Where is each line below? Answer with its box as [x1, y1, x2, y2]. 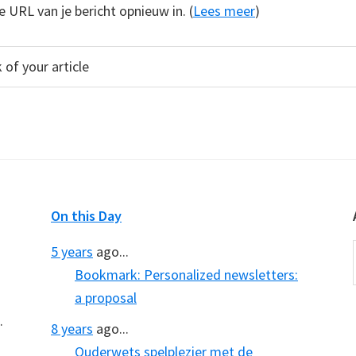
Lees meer [193, 2, 255, 20]
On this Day [51, 207, 122, 225]
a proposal [75, 288, 137, 307]
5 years [51, 242, 93, 261]
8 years [51, 319, 93, 338]
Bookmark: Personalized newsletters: [75, 265, 298, 284]
